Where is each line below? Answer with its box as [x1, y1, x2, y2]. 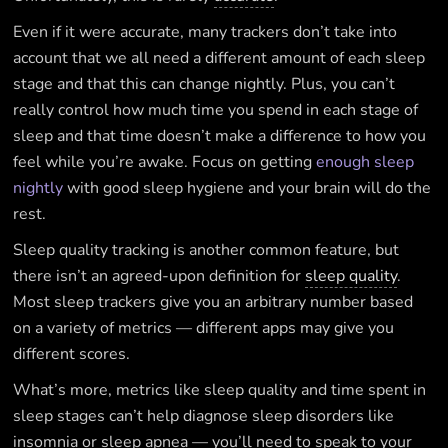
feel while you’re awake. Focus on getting [13, 150, 317, 173]
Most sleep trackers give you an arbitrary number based [13, 290, 414, 313]
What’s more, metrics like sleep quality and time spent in [13, 378, 427, 401]
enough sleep [316, 150, 415, 173]
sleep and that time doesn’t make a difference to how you [13, 124, 427, 147]
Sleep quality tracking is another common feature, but [13, 238, 400, 261]
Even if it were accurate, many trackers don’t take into [13, 20, 398, 43]
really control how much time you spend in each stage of [13, 98, 419, 121]
